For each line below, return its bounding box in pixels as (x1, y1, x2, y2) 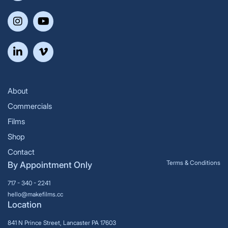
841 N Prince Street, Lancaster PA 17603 (8, 218, 116, 226)
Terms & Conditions (166, 158, 220, 166)
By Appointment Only (8, 159, 92, 170)
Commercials (8, 101, 52, 111)
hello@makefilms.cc (8, 190, 63, 198)
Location (8, 199, 42, 210)
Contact (8, 147, 35, 157)
